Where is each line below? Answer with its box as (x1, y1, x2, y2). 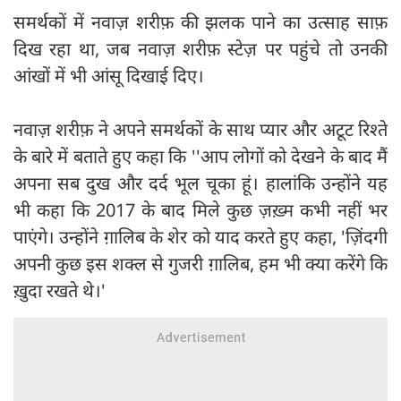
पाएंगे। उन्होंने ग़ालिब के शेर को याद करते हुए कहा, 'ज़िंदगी (13, 225, 388, 250)
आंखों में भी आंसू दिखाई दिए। (13, 64, 204, 89)
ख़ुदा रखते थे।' (13, 278, 106, 303)
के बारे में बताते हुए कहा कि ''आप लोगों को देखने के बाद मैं (13, 144, 388, 169)
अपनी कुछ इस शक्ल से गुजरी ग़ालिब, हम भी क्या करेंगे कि (13, 252, 388, 277)
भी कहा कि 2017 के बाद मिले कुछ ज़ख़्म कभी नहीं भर (13, 198, 388, 223)
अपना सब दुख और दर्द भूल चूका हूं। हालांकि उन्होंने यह (13, 171, 388, 196)
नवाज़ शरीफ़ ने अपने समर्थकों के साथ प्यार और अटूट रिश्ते (13, 117, 388, 142)
